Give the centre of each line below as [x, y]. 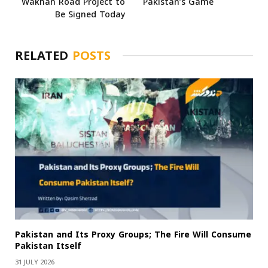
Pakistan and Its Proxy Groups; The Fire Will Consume [133, 235]
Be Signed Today [90, 14]
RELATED [44, 55]
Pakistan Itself [48, 246]
